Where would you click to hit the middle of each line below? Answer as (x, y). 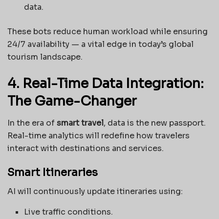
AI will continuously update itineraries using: (95, 192)
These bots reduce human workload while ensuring (108, 32)
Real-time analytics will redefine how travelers (99, 135)
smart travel (80, 123)
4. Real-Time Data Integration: (106, 84)
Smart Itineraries (53, 173)
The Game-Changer (72, 101)
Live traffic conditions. (69, 212)
